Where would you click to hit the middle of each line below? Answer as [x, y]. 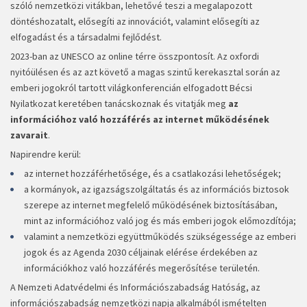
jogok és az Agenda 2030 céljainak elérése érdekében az [141, 253]
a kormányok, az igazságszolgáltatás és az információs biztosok [157, 189]
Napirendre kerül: [46, 155]
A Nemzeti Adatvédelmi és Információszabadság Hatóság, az [135, 287]
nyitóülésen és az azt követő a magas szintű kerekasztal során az [145, 72]
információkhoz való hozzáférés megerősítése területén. [142, 268]
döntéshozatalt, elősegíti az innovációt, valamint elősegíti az [135, 22]
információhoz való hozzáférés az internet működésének [140, 120]
